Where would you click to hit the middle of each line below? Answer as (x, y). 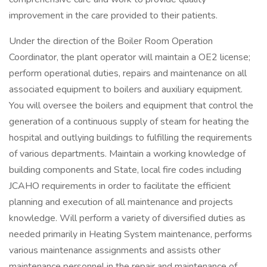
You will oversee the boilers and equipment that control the (131, 105)
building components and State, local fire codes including (125, 170)
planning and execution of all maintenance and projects (121, 202)
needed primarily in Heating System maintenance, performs (131, 234)
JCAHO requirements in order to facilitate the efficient (120, 186)
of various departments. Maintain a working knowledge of (127, 154)
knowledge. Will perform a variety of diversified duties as (127, 218)
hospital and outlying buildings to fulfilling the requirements (131, 138)
